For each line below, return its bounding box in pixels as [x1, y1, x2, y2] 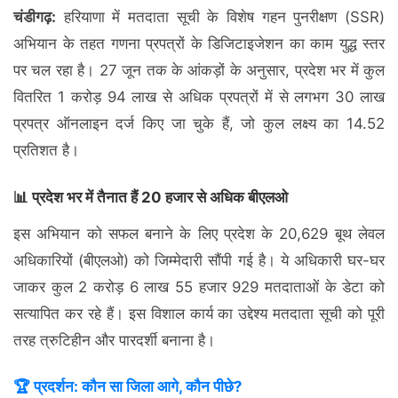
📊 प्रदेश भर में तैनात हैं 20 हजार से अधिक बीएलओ [13, 187, 288, 206]
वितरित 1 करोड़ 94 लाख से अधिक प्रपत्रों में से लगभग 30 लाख [13, 88, 385, 107]
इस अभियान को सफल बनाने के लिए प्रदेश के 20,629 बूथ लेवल [13, 224, 385, 243]
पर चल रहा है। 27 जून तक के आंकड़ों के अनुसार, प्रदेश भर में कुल [13, 61, 385, 80]
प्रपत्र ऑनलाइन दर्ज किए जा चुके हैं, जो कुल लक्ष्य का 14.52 [13, 115, 385, 133]
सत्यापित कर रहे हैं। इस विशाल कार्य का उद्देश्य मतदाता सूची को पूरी [13, 304, 385, 322]
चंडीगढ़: [13, 8, 56, 27]
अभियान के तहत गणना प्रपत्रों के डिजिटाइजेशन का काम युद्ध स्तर [13, 35, 385, 53]
